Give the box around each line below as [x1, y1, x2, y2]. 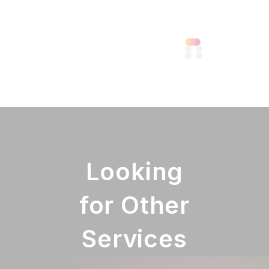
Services [82, 224, 187, 253]
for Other [79, 190, 190, 220]
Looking [85, 157, 184, 186]
